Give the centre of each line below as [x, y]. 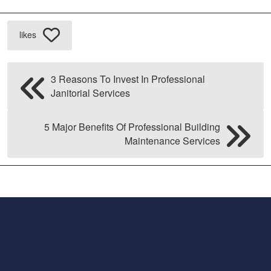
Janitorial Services [90, 93]
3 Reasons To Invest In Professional [128, 79]
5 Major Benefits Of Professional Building [132, 127]
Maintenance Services [172, 141]
